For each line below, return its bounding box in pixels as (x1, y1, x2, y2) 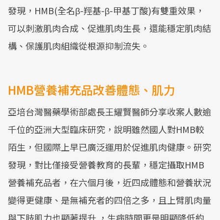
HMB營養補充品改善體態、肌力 (8, 81, 175, 98)
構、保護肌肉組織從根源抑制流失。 (8, 39, 149, 52)
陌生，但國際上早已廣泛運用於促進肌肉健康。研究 (8, 140, 211, 153)
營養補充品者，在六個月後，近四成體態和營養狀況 (8, 176, 211, 189)
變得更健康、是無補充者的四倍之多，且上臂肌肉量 (8, 193, 211, 206)
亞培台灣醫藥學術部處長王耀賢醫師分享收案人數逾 (8, 105, 211, 118)
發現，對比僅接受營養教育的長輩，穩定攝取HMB (8, 158, 204, 171)
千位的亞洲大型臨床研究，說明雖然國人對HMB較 (8, 123, 204, 136)
